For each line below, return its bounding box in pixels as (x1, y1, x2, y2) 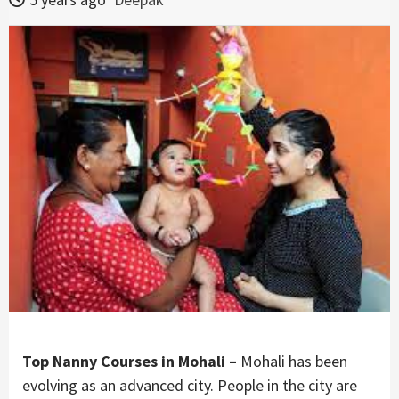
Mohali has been (237, 350, 347, 371)
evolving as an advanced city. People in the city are (22, 374, 357, 395)
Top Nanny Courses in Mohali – (22, 350, 237, 371)
